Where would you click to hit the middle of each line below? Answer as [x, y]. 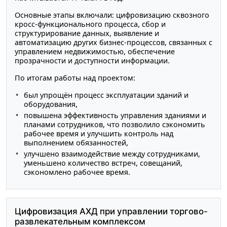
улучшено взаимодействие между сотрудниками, [112, 154]
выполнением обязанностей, [76, 142]
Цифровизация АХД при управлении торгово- [111, 211]
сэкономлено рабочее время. [77, 172]
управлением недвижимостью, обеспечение [95, 51]
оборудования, [50, 104]
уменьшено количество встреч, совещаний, [103, 163]
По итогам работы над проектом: [75, 78]
